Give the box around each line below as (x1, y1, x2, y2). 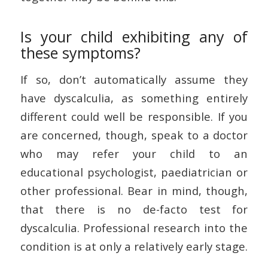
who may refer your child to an (20, 146, 248, 162)
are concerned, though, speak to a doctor (20, 127, 248, 143)
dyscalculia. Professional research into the (20, 220, 248, 236)
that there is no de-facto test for (20, 202, 248, 217)
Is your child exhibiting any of (20, 26, 248, 47)
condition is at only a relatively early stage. (20, 239, 248, 254)
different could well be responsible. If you (20, 109, 248, 124)
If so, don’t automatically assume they (20, 72, 248, 87)
